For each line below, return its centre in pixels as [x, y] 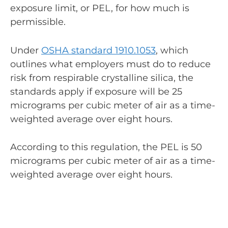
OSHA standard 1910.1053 [98, 50]
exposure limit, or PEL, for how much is [100, 8]
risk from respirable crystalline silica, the [102, 78]
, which [172, 50]
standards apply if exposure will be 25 [96, 91]
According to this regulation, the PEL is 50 [106, 147]
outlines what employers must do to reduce [110, 64]
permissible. [38, 22]
